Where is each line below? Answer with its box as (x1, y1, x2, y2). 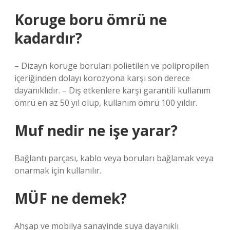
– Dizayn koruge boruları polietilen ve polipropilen (14, 60, 209, 71)
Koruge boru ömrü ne (14, 10, 167, 29)
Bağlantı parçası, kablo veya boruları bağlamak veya (14, 152, 214, 164)
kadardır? (14, 28, 82, 48)
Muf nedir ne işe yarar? (14, 121, 178, 140)
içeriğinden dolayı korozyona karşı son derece (14, 72, 190, 84)
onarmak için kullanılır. (14, 165, 101, 176)
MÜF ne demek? (14, 188, 127, 208)
